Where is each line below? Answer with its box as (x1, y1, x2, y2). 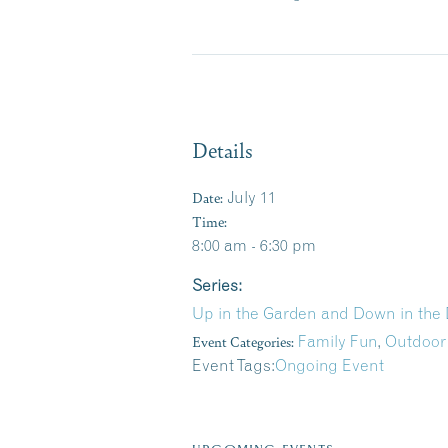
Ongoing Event (275, 355, 384, 375)
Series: (192, 275, 242, 295)
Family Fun (298, 331, 377, 351)
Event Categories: (192, 331, 294, 351)
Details (192, 135, 253, 164)
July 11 (227, 187, 276, 207)
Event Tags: (192, 355, 275, 375)
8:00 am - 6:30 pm (192, 235, 316, 255)
